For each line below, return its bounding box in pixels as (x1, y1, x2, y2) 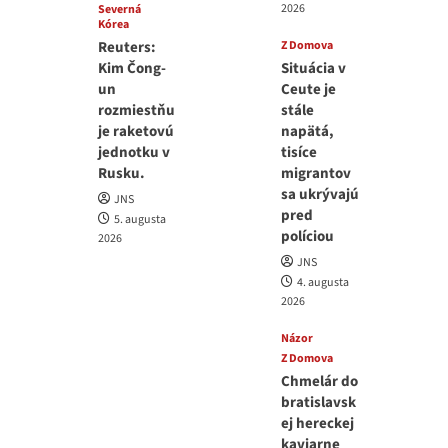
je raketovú (97, 120, 174, 142)
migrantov (281, 162, 352, 184)
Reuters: (97, 36, 156, 58)
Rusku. (97, 162, 145, 184)
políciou (281, 225, 335, 247)
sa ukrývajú (281, 183, 360, 205)
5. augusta (113, 210, 166, 228)
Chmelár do (281, 370, 359, 392)
